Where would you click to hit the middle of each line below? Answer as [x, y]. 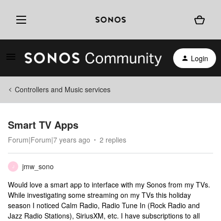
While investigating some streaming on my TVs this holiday [99, 195]
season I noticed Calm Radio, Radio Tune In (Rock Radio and [104, 205]
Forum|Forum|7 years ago [49, 140]
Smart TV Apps [43, 125]
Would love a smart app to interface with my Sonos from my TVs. [109, 184]
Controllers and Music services [63, 89]
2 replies [113, 140]
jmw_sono [38, 166]
